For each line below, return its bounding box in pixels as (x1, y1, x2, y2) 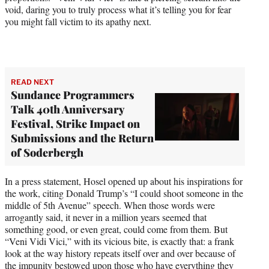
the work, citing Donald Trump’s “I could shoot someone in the (5, 187, 243, 200)
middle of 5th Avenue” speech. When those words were (5, 199, 215, 212)
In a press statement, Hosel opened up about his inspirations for (5, 175, 243, 188)
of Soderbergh (11, 145, 83, 160)
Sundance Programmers (11, 88, 134, 103)
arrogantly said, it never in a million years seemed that (5, 211, 207, 224)
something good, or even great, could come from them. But (5, 223, 228, 236)
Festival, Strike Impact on (11, 116, 140, 131)
